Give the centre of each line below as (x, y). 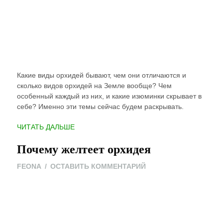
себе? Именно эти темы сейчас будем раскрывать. (100, 107)
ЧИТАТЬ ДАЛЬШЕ (46, 127)
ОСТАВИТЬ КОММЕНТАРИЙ (98, 167)
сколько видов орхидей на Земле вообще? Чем (94, 86)
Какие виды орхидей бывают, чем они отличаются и (101, 75)
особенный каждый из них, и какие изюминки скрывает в (109, 96)
